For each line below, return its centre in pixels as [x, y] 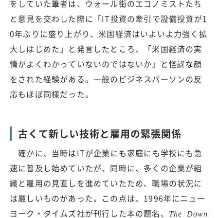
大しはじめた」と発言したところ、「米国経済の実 [106, 49]
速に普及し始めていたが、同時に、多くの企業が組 [106, 168]
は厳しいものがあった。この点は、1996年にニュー [108, 198]
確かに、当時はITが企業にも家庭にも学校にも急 [106, 153]
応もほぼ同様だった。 [52, 94]
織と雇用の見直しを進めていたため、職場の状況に [106, 183]
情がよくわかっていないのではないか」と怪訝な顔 [106, 64]
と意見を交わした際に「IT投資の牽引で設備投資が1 [109, 19]
